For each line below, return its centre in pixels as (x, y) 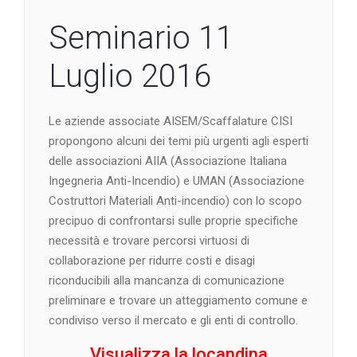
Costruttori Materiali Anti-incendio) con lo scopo (175, 200)
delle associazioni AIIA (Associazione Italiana (168, 161)
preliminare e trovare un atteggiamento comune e (178, 300)
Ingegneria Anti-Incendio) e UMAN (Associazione (177, 180)
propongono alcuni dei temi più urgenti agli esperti (178, 141)
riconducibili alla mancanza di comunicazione (167, 280)
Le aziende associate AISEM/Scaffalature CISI (171, 121)
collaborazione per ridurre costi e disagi (152, 260)
